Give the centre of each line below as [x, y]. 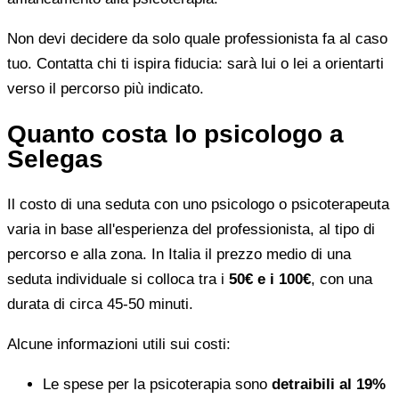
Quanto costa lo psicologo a [175, 134]
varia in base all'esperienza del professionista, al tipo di [191, 229]
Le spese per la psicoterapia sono [157, 384]
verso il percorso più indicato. [106, 88]
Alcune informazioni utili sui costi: [119, 344]
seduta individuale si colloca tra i [118, 279]
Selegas [55, 159]
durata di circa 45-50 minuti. [100, 304]
